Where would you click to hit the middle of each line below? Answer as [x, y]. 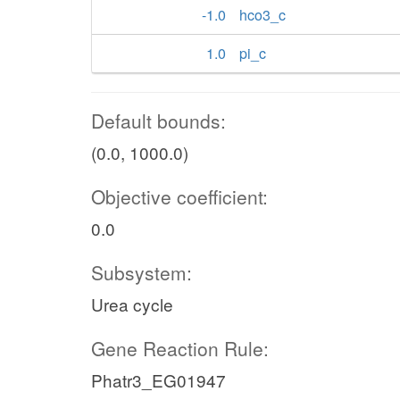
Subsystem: [142, 272]
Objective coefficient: [179, 196]
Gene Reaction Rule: [180, 348]
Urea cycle [132, 304]
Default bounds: [158, 121]
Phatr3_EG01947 [158, 380]
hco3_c [262, 15]
